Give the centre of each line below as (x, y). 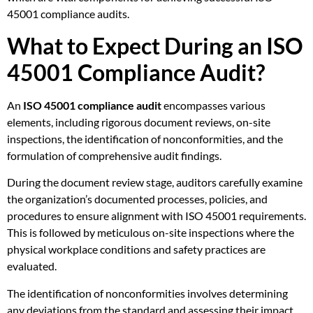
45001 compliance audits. (68, 14)
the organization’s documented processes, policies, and (137, 199)
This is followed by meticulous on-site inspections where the (151, 233)
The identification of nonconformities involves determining (147, 293)
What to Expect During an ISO (155, 45)
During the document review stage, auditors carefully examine (155, 182)
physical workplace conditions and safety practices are (136, 249)
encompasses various (213, 105)
